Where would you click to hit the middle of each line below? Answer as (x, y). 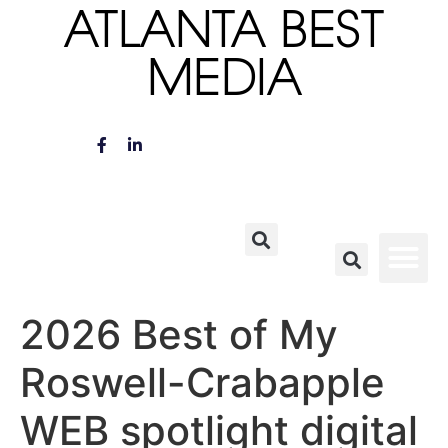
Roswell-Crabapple (202, 382)
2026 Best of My (179, 334)
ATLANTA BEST (224, 35)
